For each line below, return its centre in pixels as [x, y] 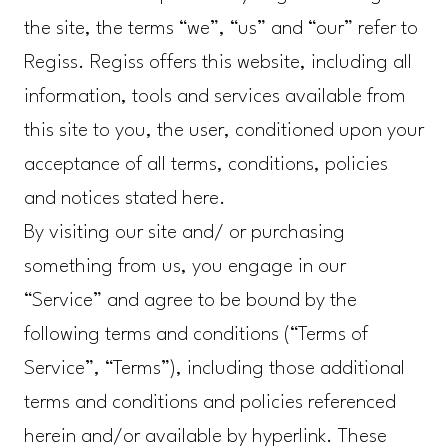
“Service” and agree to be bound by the [190, 301]
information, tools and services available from [214, 97]
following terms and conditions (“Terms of [195, 335]
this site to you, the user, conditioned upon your [223, 131]
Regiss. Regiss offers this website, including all [217, 63]
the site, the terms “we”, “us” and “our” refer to [220, 29]
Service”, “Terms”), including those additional [214, 369]
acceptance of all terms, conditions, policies [205, 165]
